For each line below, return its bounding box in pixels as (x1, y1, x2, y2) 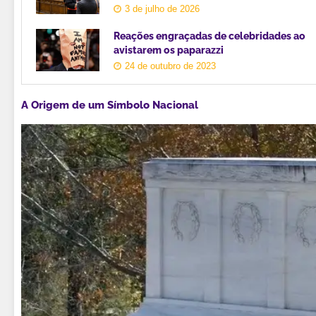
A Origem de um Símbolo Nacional (21, 98, 198, 111)
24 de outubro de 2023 (125, 60, 216, 71)
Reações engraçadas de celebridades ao (114, 30, 305, 42)
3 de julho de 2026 (125, 3, 200, 14)
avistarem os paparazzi (114, 44, 224, 56)
